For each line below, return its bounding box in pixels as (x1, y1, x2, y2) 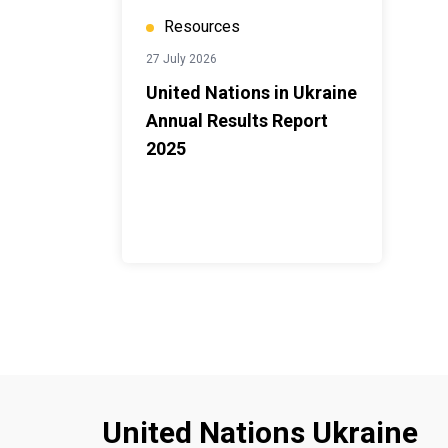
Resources (164, 17, 240, 36)
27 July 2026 (146, 52, 217, 66)
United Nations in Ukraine (146, 82, 357, 103)
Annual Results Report (146, 110, 328, 131)
